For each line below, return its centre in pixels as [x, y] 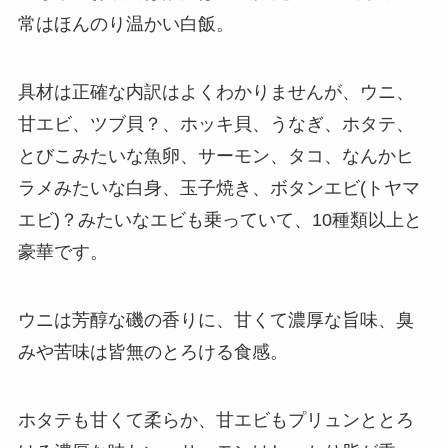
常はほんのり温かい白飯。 [125, 24]
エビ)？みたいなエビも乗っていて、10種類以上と [219, 219]
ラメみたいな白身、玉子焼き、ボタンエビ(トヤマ [218, 187]
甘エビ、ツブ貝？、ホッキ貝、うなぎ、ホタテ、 [215, 123]
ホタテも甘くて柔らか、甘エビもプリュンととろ [215, 419]
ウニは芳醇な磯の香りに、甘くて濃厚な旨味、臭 [215, 319]
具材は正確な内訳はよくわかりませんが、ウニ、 [215, 91]
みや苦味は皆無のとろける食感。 [152, 351]
